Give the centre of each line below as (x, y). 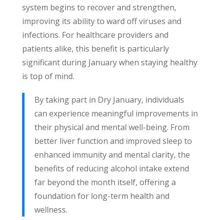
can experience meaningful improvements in (116, 114)
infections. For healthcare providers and (95, 35)
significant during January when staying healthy (110, 63)
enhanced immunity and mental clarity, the (112, 155)
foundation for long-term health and (102, 196)
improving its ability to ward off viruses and (101, 21)
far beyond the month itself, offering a (105, 182)
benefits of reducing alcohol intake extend (111, 169)
